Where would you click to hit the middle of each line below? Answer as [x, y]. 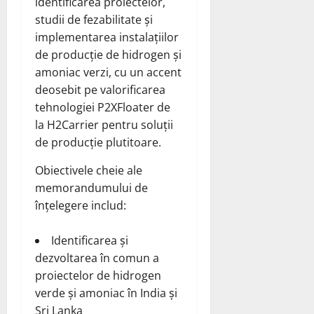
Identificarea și [90, 241]
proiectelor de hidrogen [98, 276]
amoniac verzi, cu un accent [108, 73]
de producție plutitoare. [98, 143]
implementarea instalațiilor [107, 37]
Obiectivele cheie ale [89, 171]
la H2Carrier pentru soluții [104, 125]
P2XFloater [126, 108]
